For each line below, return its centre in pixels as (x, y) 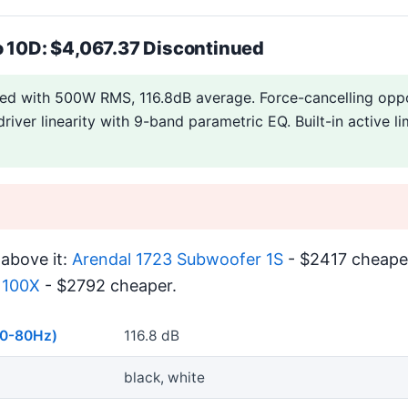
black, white (164, 378)
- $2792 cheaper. (108, 285)
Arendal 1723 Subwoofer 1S (178, 259)
